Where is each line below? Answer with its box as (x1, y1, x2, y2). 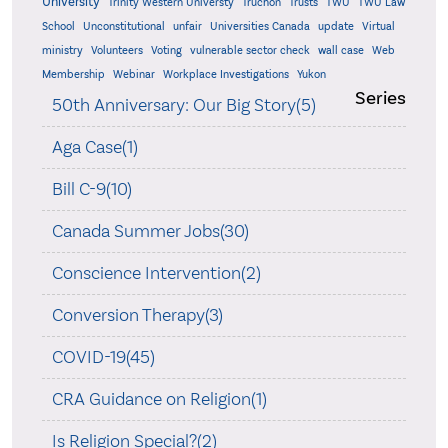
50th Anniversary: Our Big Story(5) (51, 94, 316, 117)
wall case (317, 44, 364, 58)
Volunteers (90, 44, 143, 58)
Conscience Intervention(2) (51, 262, 261, 285)
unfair (172, 20, 202, 34)
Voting (150, 44, 182, 58)
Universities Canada (209, 20, 310, 34)
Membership (41, 68, 105, 82)
